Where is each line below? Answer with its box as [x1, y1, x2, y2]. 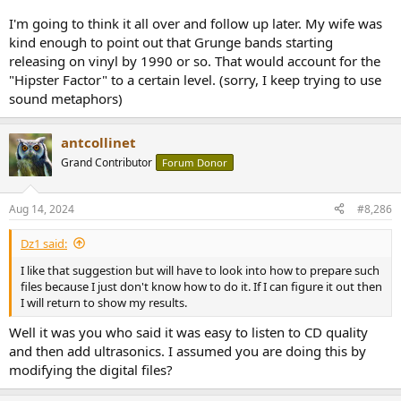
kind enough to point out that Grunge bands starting [9, 33, 333, 52]
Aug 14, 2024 [9, 200, 74, 217]
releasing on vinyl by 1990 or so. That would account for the [9, 52, 380, 71]
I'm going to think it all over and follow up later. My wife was [9, 14, 382, 33]
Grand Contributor [61, 155, 152, 171]
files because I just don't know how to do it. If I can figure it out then [21, 277, 382, 294]
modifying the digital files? [9, 361, 173, 380]
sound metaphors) [9, 90, 123, 108]
